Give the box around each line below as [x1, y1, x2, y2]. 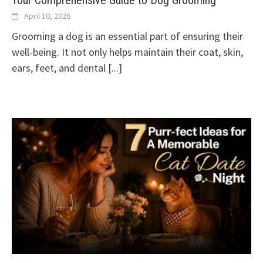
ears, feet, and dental [12, 61, 108, 75]
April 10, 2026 [24, 11, 70, 22]
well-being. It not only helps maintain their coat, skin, [12, 45, 243, 59]
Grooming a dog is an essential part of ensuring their [12, 29, 243, 43]
